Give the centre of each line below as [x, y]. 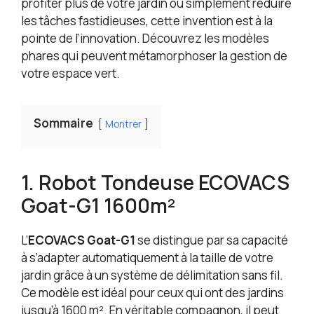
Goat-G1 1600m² [98, 206]
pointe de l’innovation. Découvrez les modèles [145, 39]
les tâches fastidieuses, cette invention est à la [147, 21]
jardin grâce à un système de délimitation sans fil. [152, 275]
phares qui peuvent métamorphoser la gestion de [154, 56]
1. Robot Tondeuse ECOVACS [155, 183]
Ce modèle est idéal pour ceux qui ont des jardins [152, 293]
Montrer [123, 124]
